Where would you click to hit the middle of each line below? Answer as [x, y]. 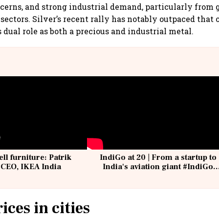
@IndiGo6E [158, 176]
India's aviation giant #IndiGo [158, 167]
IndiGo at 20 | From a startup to [158, 158]
